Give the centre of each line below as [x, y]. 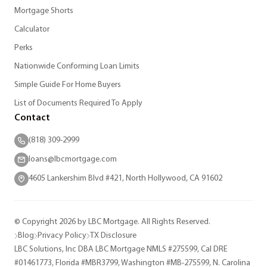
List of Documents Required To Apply [78, 104]
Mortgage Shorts [44, 11]
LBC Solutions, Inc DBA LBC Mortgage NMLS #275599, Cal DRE [121, 250]
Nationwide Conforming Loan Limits [77, 67]
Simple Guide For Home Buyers [68, 85]
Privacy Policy [62, 236]
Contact [32, 118]
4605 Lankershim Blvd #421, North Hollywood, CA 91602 [125, 179]
